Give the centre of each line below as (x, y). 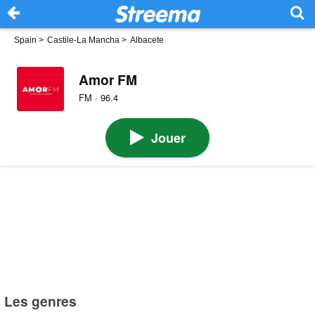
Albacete (147, 40)
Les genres (41, 301)
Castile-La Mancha (83, 40)
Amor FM (108, 79)
